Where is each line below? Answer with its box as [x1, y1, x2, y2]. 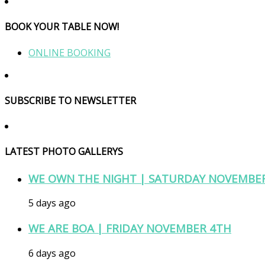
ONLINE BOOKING [28, 46, 111, 59]
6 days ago [28, 246, 76, 260]
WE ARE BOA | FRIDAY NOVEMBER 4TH [28, 221, 231, 236]
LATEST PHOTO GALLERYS [5, 145, 123, 159]
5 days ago [28, 196, 76, 210]
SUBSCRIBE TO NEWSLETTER [5, 93, 136, 107]
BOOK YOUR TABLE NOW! [5, 20, 119, 34]
